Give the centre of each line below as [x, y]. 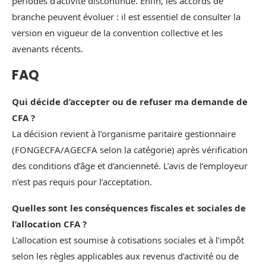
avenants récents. [47, 49]
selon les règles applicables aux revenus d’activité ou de [125, 256]
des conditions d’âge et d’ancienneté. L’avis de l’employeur [130, 166]
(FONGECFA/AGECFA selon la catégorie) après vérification [130, 150]
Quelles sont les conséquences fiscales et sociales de [129, 208]
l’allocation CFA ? [49, 224]
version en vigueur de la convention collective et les [117, 33]
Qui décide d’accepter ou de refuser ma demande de [130, 102]
